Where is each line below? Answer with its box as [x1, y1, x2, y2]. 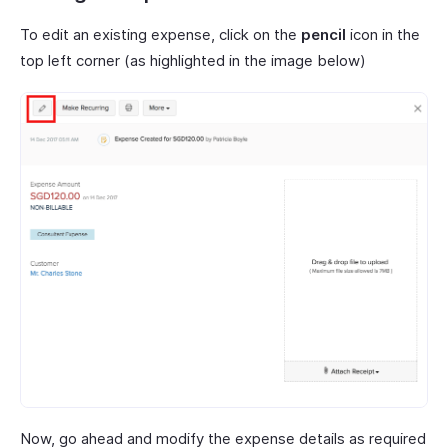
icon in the [346, 24, 420, 44]
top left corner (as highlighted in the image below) [20, 50, 366, 70]
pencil [301, 24, 346, 44]
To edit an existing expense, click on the [20, 24, 301, 44]
